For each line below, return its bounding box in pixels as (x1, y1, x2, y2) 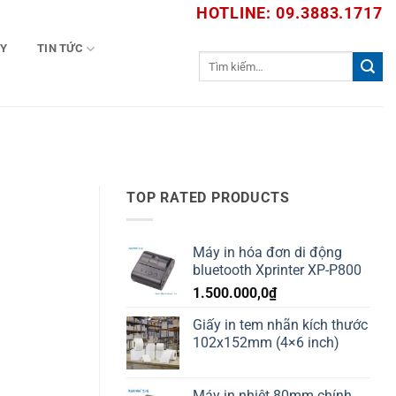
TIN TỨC (37, 42, 84, 55)
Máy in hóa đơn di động (193, 243, 342, 261)
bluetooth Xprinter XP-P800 (193, 261, 362, 278)
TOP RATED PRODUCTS (126, 189, 290, 207)
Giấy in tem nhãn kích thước (193, 316, 368, 333)
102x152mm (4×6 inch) (193, 333, 339, 351)
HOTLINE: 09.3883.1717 (196, 3, 383, 22)
